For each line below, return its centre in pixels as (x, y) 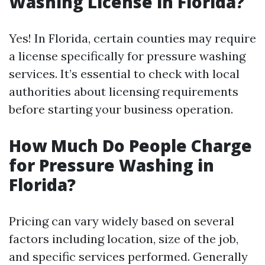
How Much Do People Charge (130, 146)
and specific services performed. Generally (128, 256)
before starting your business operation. (121, 109)
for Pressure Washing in (112, 165)
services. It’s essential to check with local (124, 74)
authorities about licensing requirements (124, 91)
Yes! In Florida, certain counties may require (132, 38)
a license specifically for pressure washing (127, 56)
